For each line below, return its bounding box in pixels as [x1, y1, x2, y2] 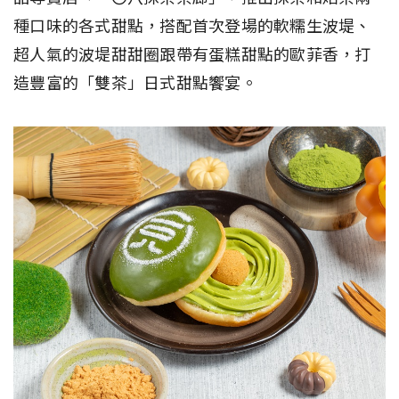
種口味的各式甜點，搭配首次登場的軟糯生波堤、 [13, 15, 371, 38]
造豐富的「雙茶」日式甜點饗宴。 [13, 72, 257, 95]
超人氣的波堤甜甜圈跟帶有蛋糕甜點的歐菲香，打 [13, 44, 371, 67]
